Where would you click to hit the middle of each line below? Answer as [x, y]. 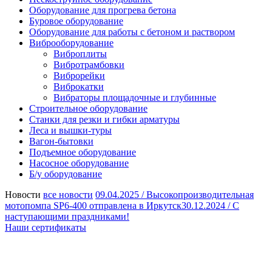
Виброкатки [79, 87]
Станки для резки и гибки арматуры [104, 119]
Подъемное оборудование [83, 152]
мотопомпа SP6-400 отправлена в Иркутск [93, 206]
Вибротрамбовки [89, 65]
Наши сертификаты [46, 227]
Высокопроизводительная [200, 195]
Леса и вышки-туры [70, 130]
